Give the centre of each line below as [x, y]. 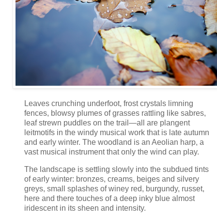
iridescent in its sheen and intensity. [85, 208]
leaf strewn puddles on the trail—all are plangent [107, 123]
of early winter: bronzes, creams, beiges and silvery [112, 179]
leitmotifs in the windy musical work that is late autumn [117, 132]
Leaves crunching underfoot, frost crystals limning [109, 103]
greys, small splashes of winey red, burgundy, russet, [114, 188]
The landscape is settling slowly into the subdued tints [116, 169]
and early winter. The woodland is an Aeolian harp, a [114, 142]
